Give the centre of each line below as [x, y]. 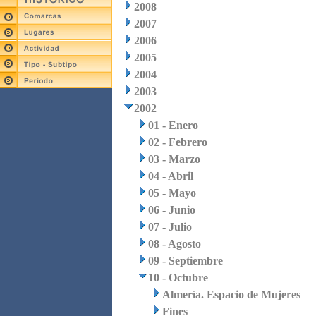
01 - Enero [173, 125]
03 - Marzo [174, 159]
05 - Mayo [172, 193]
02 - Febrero [178, 142]
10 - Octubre [178, 278]
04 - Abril [171, 176]
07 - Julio [170, 227]
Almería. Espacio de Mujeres [231, 294]
